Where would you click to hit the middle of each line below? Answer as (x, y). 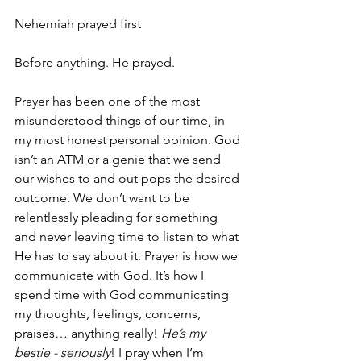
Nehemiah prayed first (78, 23)
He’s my (185, 333)
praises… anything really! (88, 333)
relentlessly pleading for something (118, 217)
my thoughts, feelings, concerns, (109, 313)
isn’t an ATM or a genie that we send (119, 159)
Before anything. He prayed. (95, 62)
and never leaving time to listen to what (128, 236)
